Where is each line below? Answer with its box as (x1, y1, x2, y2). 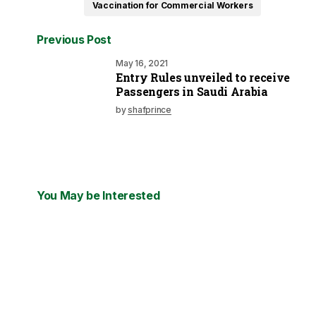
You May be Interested (37, 188, 160, 203)
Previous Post (37, 32, 111, 47)
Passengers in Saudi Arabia (116, 83, 268, 99)
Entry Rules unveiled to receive (116, 69, 291, 85)
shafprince (128, 104, 171, 115)
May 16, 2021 (116, 57, 169, 68)
